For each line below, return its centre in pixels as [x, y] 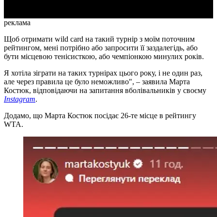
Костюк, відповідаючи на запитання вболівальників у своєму [105, 91]
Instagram [20, 99]
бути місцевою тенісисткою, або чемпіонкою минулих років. [104, 57]
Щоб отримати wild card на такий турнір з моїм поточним [99, 39]
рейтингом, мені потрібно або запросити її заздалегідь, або [101, 48]
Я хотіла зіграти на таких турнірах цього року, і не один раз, [103, 73]
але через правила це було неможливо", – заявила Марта [97, 82]
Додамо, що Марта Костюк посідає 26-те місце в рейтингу [100, 116]
